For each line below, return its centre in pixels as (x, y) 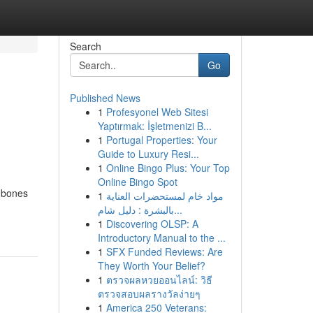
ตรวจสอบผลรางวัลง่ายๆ (149, 293)
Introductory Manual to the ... (161, 238)
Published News (105, 98)
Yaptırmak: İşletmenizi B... (154, 126)
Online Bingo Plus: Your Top (168, 168)
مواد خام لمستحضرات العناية (165, 196)
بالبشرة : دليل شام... (178, 210)
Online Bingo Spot (137, 182)
